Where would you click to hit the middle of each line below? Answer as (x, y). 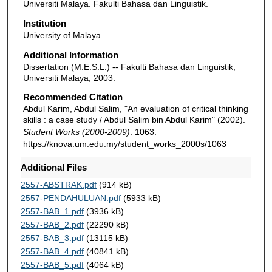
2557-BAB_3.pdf (52, 238)
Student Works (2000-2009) (76, 132)
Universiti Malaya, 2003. (69, 77)
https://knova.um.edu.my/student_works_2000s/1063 (124, 144)
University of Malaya (62, 36)
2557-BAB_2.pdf (52, 224)
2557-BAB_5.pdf (52, 264)
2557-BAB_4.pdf (52, 251)
